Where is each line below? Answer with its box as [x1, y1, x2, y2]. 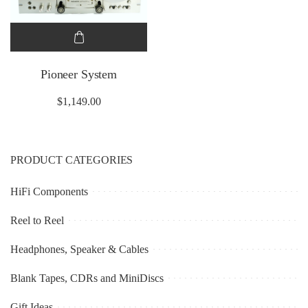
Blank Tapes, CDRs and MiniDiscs [10, 272, 164, 284]
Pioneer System [41, 67, 117, 81]
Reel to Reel [10, 214, 64, 226]
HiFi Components [10, 185, 88, 197]
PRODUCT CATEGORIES [10, 153, 133, 166]
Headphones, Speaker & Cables [10, 243, 148, 255]
